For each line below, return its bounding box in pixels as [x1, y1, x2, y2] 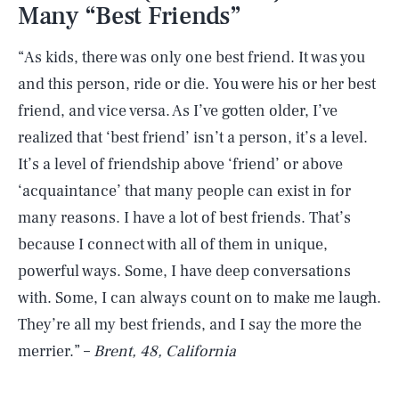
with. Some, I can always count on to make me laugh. [18, 288, 381, 308]
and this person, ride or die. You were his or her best [18, 74, 376, 94]
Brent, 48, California [94, 341, 236, 362]
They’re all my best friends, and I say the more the [18, 314, 362, 335]
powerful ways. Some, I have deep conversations [18, 261, 351, 281]
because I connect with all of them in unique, [18, 234, 328, 255]
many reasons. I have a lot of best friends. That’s [18, 208, 351, 228]
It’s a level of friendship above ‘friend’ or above [18, 154, 343, 175]
